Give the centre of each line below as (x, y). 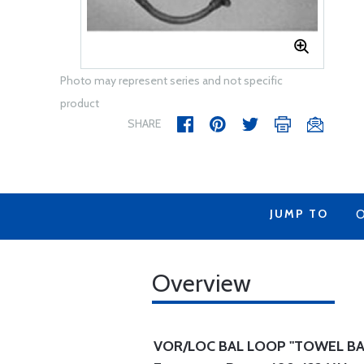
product (80, 103)
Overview (201, 283)
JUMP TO (299, 214)
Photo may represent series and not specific (171, 80)
